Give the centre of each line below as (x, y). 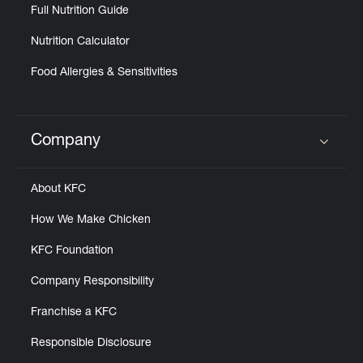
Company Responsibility (92, 282)
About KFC (58, 190)
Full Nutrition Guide (80, 11)
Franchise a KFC (74, 313)
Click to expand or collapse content (158, 152)
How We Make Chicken (91, 220)
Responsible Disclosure (91, 344)
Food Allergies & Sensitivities (104, 73)
